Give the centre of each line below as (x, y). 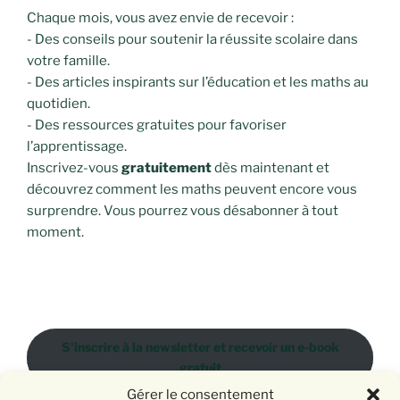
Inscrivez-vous (74, 168)
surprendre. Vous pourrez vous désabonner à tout (183, 211)
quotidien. (58, 104)
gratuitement (167, 168)
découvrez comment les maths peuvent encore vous (192, 189)
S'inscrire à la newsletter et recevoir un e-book (200, 347)
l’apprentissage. (77, 146)
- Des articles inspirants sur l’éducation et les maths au (198, 82)
